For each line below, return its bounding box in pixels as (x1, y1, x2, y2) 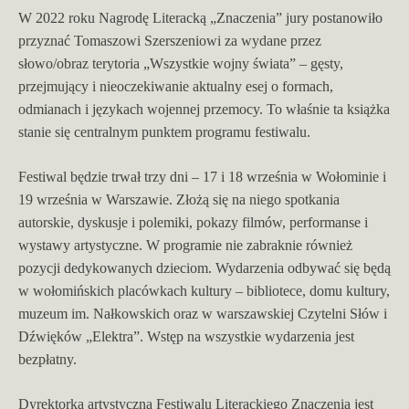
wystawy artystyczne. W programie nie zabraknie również (18, 236, 352, 253)
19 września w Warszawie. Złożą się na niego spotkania (18, 191, 340, 207)
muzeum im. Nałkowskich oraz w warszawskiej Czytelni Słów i (18, 305, 387, 321)
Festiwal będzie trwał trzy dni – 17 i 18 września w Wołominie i (18, 168, 386, 184)
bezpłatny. (18, 351, 77, 367)
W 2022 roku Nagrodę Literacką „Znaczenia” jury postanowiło (18, 9, 383, 26)
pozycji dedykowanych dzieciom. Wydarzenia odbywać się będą (18, 259, 391, 276)
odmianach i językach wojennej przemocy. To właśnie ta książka (18, 100, 390, 117)
